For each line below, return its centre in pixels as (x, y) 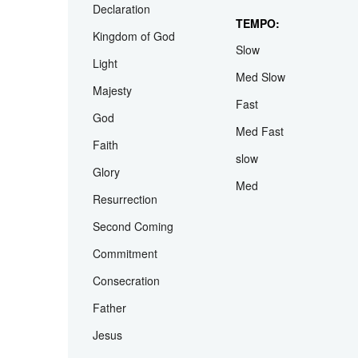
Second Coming (133, 295)
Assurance (120, 51)
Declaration (122, 78)
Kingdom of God (134, 105)
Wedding (258, 24)
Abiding (112, 24)
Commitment (125, 322)
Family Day (264, 51)
